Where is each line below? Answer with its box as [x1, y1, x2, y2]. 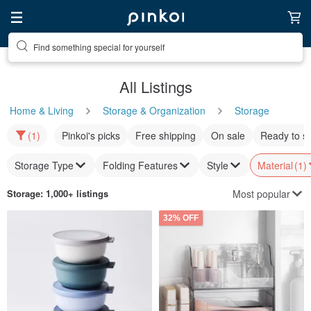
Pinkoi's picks [62, 128, 120, 142]
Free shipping [135, 128, 196, 142]
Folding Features [103, 158, 178, 172]
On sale [211, 128, 245, 142]
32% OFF [163, 213, 199, 223]
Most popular [233, 186, 290, 201]
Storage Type [15, 158, 74, 172]
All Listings [119, 76, 192, 97]
